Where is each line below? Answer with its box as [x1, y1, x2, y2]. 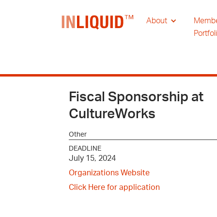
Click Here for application [69, 184, 160, 191]
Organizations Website [69, 169, 150, 177]
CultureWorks [69, 108, 155, 121]
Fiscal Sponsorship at [69, 91, 203, 104]
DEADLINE [69, 145, 101, 152]
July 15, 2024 [69, 155, 116, 162]
